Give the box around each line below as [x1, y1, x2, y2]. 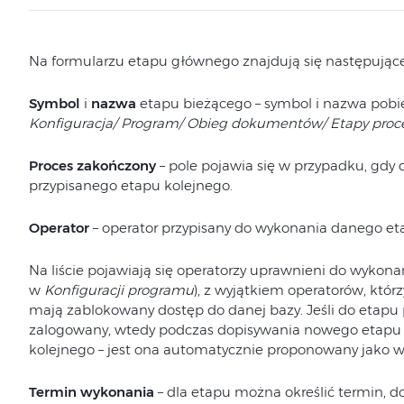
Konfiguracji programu [43, 281, 194, 298]
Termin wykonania [28, 383, 154, 400]
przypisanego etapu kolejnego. [28, 177, 233, 194]
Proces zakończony [28, 157, 160, 174]
